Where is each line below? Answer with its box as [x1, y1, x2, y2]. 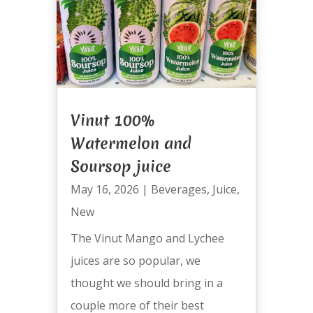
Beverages [150, 182, 207, 198]
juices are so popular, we [70, 253, 201, 269]
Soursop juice [70, 156, 171, 177]
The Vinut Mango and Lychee [70, 231, 224, 247]
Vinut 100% [70, 110, 154, 131]
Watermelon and [70, 133, 191, 154]
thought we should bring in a [70, 275, 223, 291]
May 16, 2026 [70, 182, 139, 198]
